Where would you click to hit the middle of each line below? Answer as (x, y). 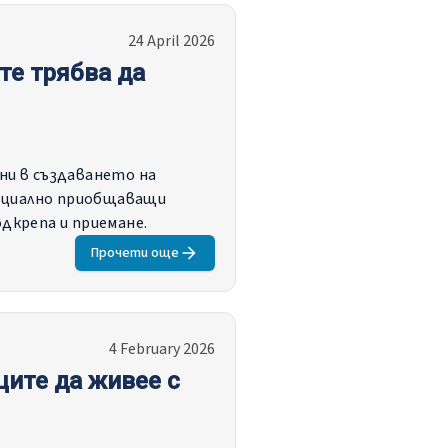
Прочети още (135, 253)
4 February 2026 (162, 349)
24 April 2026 (171, 41)
